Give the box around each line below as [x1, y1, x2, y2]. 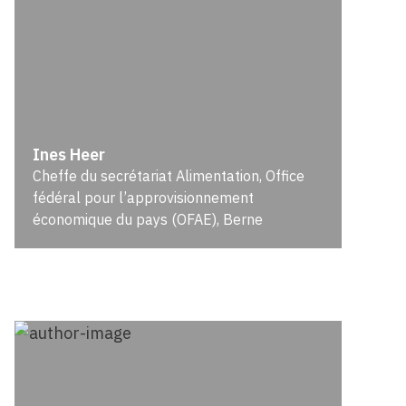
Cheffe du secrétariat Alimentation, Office [33, 167, 305, 185]
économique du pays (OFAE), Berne [33, 210, 264, 228]
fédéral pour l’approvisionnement [33, 188, 255, 207]
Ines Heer [33, 144, 106, 165]
